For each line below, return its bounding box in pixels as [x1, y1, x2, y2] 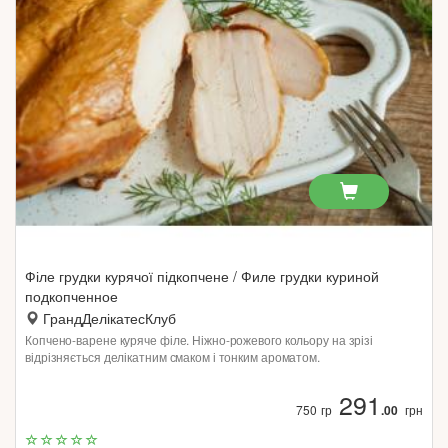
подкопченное [25, 286, 118, 306]
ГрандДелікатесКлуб [43, 308, 176, 328]
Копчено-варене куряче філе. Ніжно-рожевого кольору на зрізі [25, 331, 374, 348]
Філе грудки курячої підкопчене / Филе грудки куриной [25, 266, 379, 286]
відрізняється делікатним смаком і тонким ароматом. [25, 348, 320, 365]
